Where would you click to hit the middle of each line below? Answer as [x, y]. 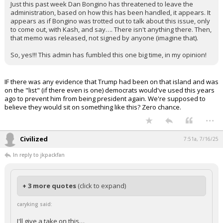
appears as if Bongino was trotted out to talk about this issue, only [110, 38]
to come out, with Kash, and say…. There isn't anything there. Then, [111, 46]
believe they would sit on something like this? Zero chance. [93, 124]
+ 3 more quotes [50, 203]
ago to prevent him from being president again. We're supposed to [105, 115]
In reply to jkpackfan [39, 172]
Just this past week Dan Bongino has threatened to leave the [102, 21]
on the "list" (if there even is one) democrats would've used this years [110, 107]
